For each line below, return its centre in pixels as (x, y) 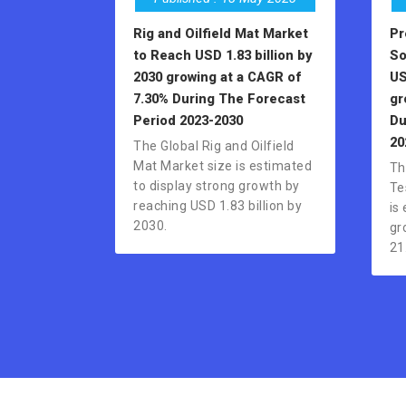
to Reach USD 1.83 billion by (222, 56)
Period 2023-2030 (188, 121)
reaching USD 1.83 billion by (217, 206)
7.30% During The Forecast (219, 99)
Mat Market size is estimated (222, 166)
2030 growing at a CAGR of (217, 77)
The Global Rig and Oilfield (214, 146)
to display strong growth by (217, 186)
